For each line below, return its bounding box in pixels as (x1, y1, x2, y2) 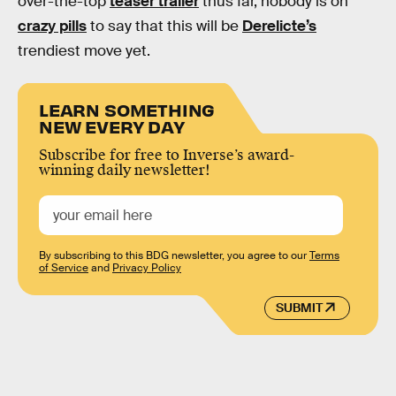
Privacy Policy (112, 261, 181, 276)
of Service (39, 261, 88, 276)
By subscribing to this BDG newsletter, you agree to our (39, 248, 309, 263)
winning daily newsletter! (39, 161, 210, 180)
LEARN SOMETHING (39, 98, 216, 121)
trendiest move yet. (18, 42, 150, 61)
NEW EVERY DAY (39, 115, 185, 138)
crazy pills (18, 17, 87, 36)
